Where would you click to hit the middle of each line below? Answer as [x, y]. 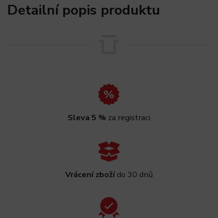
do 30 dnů [134, 174]
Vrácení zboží [90, 174]
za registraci [128, 118]
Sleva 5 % [87, 118]
